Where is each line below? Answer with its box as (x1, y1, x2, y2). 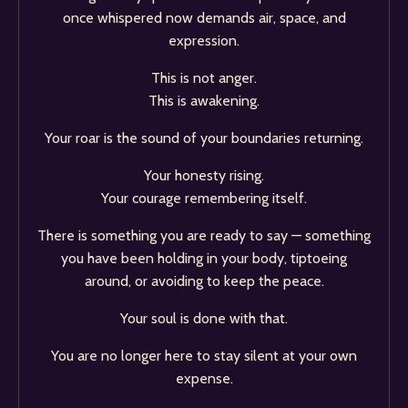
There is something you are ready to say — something (37, 227, 371, 244)
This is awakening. (148, 92, 260, 109)
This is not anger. (151, 69, 257, 87)
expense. (175, 370, 233, 387)
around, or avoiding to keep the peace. (84, 272, 324, 290)
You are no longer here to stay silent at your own (51, 347, 357, 364)
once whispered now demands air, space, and (62, 9, 346, 26)
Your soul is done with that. (120, 310, 288, 327)
